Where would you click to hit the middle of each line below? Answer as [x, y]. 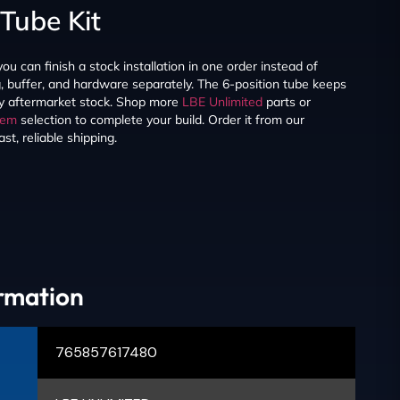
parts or [287, 101]
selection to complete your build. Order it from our [161, 119]
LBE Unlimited [222, 101]
